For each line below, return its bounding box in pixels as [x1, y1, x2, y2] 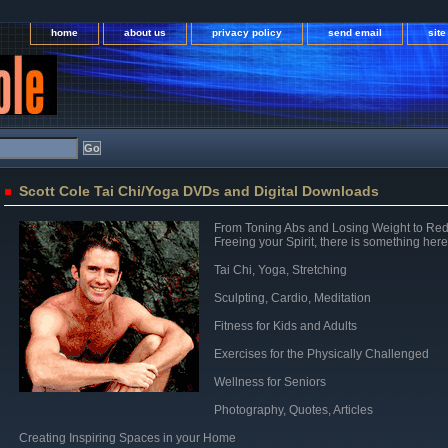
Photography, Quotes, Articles [214, 403, 373, 417]
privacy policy [212, 27, 282, 38]
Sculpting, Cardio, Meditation [214, 291, 371, 305]
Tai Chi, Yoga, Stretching [214, 263, 347, 277]
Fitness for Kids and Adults [214, 319, 357, 333]
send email [328, 27, 382, 38]
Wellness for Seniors [214, 375, 326, 389]
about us [124, 27, 166, 38]
